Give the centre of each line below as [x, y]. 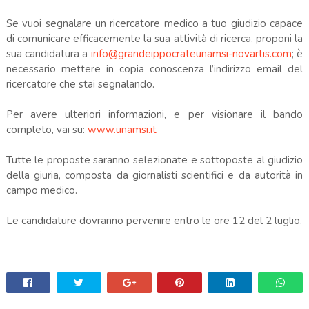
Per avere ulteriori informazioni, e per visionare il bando [154, 114]
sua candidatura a [48, 53]
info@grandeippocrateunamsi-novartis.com [191, 53]
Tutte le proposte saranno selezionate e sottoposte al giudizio [154, 160]
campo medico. [41, 190]
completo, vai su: [47, 129]
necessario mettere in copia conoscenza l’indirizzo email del [154, 69]
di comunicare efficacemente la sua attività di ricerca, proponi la [154, 38]
